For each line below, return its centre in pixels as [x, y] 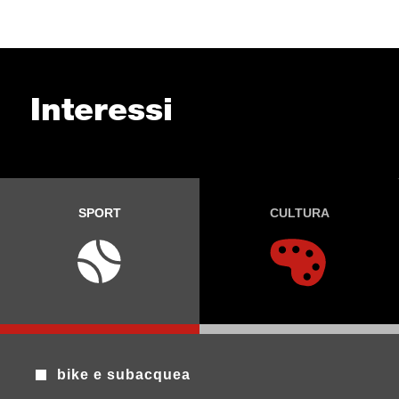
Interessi [101, 110]
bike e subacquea [124, 375]
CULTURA [299, 213]
